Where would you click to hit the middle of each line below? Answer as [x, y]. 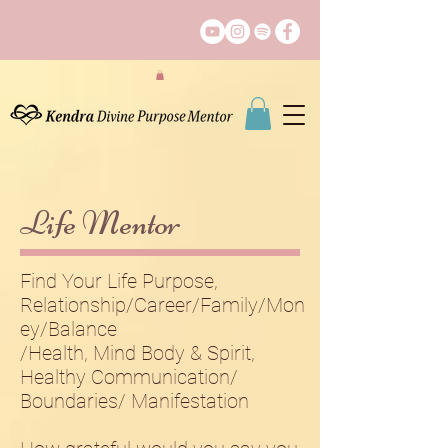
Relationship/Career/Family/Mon [162, 305]
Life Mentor [100, 223]
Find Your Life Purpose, [119, 281]
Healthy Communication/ [129, 377]
